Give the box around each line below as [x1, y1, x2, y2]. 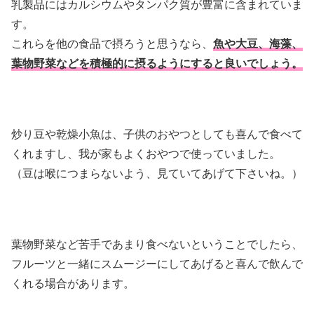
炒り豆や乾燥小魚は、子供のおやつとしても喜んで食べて [11, 125, 303, 142]
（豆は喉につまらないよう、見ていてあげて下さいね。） [11, 164, 303, 181]
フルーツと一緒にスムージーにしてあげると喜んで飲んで [11, 254, 303, 271]
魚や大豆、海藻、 [213, 35, 303, 52]
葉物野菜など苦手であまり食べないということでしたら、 [11, 235, 303, 252]
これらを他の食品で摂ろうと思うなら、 [11, 35, 213, 52]
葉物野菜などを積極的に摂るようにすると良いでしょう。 [11, 55, 303, 71]
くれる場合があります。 [11, 274, 135, 291]
